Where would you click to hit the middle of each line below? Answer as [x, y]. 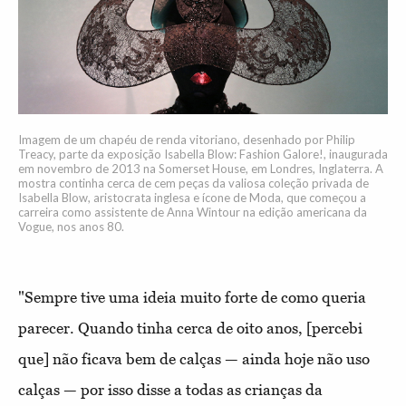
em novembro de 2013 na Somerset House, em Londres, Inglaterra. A [201, 169]
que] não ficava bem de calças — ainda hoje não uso [194, 359]
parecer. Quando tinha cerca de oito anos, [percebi [190, 329]
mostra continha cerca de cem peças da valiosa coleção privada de [193, 184]
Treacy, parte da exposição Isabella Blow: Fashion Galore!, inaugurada [203, 155]
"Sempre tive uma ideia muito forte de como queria [192, 298]
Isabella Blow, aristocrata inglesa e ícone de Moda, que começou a [192, 198]
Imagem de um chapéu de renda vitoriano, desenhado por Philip [187, 140]
